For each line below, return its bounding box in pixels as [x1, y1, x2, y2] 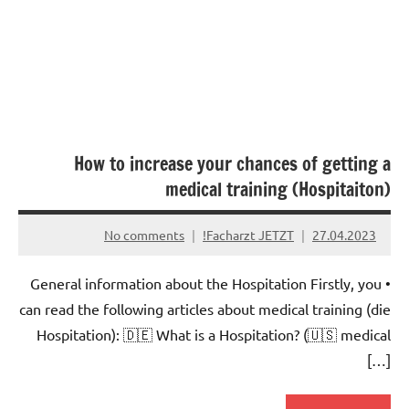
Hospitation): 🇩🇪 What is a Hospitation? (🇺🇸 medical [37, 325, 391, 344]
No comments [104, 225, 184, 243]
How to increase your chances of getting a [74, 151, 391, 178]
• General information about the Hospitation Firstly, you [30, 274, 382, 293]
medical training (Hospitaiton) [165, 176, 391, 204]
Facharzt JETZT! [206, 225, 294, 243]
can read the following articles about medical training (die [19, 299, 391, 319]
